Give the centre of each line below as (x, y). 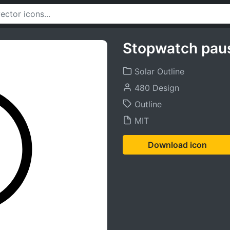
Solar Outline (158, 71)
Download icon (177, 145)
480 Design (156, 88)
